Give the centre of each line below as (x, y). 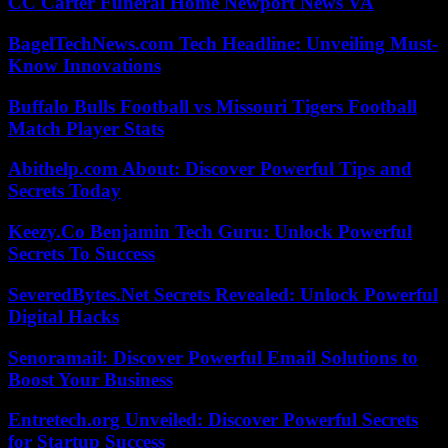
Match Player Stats (86, 128)
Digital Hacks (63, 316)
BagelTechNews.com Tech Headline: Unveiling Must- (223, 43)
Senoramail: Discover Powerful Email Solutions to (213, 357)
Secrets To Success (81, 254)
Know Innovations (84, 65)
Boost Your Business (90, 379)
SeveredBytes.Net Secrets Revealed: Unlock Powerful (223, 294)
